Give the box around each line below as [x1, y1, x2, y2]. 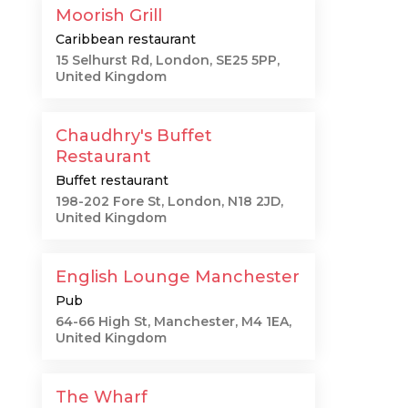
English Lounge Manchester [56, 267, 300, 287]
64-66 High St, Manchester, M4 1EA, [56, 313, 291, 330]
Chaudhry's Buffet [56, 126, 212, 146]
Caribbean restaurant [56, 31, 196, 47]
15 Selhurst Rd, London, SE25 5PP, [56, 52, 280, 68]
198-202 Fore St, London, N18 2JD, [56, 193, 283, 209]
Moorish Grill [56, 5, 162, 25]
